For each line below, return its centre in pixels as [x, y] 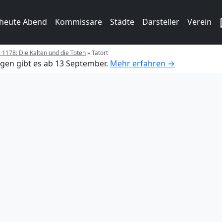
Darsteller [161, 22]
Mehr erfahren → [142, 63]
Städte [122, 22]
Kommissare [79, 22]
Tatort [100, 53]
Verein [199, 22]
